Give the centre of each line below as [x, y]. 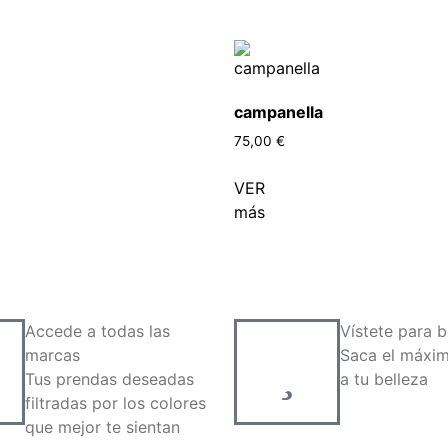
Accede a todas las [97, 330]
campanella [278, 111]
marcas [52, 354]
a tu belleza [384, 378]
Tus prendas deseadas [109, 378]
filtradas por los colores [115, 402]
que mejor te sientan [102, 426]
